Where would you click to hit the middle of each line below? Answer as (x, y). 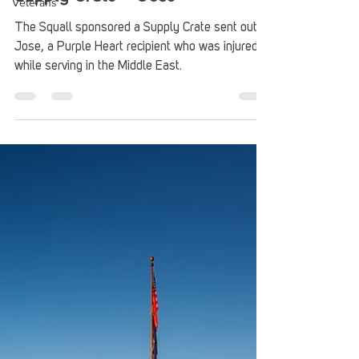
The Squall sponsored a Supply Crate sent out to (143, 49)
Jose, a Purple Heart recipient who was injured (136, 69)
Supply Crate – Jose (95, 18)
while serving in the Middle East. (98, 88)
